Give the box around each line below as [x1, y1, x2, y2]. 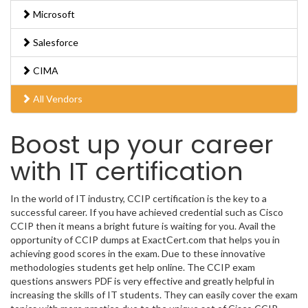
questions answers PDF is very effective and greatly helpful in [10, 275, 274, 287]
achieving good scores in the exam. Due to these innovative [10, 247, 265, 259]
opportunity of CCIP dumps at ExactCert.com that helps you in [10, 234, 280, 245]
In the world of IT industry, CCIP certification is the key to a [10, 192, 267, 204]
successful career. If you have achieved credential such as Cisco [10, 206, 283, 218]
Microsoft [31, 8, 75, 20]
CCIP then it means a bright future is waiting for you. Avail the [10, 220, 276, 232]
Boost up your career [10, 127, 274, 162]
